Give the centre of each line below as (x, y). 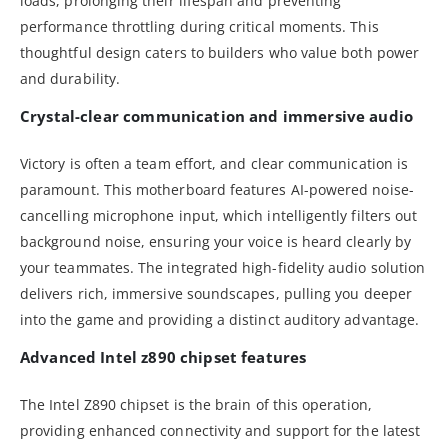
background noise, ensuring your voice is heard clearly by (215, 241)
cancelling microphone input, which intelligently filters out (219, 215)
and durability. (70, 78)
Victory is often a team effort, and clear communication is (214, 163)
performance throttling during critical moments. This (199, 26)
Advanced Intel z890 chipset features (163, 356)
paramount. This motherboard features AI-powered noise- (217, 189)
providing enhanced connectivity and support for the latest (220, 430)
